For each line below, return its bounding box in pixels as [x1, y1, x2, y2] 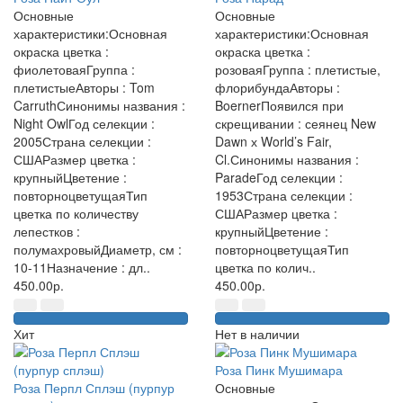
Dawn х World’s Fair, [215, 132, 332, 150]
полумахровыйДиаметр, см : [13, 240, 182, 258]
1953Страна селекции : [215, 186, 353, 204]
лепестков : [13, 222, 80, 240]
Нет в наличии [215, 325, 300, 343]
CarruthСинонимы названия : [13, 96, 185, 114]
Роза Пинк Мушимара [215, 361, 343, 379]
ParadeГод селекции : [215, 168, 343, 186]
